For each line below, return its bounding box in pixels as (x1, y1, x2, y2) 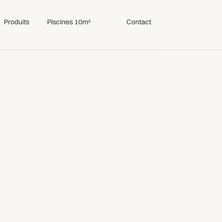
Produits (4, 17, 30, 26)
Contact (126, 17, 152, 26)
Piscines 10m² (47, 17, 91, 26)
